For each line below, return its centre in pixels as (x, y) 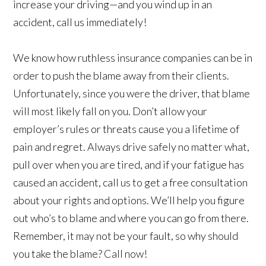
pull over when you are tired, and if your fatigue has (129, 165)
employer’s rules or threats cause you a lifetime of (126, 129)
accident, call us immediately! (80, 22)
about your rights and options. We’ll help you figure (129, 200)
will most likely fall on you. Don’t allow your (110, 111)
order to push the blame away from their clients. (121, 76)
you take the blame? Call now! (80, 254)
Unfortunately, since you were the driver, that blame (132, 94)
